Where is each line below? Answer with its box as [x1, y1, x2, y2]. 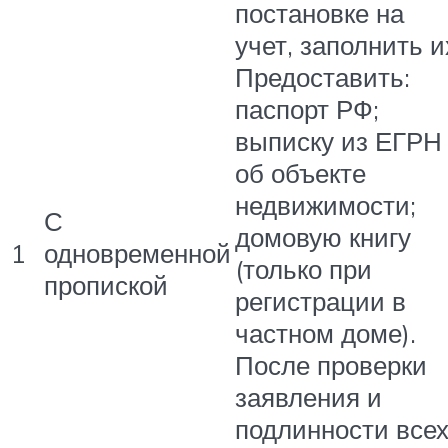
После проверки [235, 349, 427, 382]
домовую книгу [235, 221, 411, 254]
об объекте [235, 157, 366, 190]
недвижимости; [235, 189, 416, 222]
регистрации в [235, 285, 406, 318]
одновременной [44, 237, 231, 270]
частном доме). [235, 317, 416, 350]
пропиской [44, 269, 168, 302]
